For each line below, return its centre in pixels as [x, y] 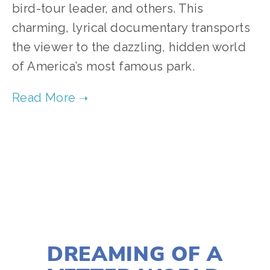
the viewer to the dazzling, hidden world [129, 47]
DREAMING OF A [135, 253]
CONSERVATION [225, 150]
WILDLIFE [83, 150]
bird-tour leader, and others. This [108, 8]
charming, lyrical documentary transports [131, 28]
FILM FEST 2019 [155, 150]
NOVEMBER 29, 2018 [135, 225]
